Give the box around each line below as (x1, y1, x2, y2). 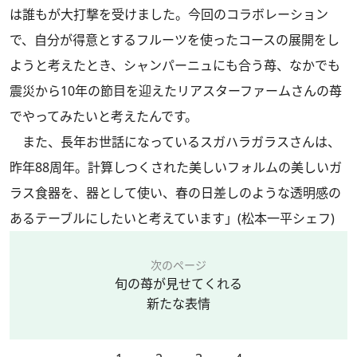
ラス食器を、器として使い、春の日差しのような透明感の (10, 184, 341, 202)
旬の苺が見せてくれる (115, 275, 242, 292)
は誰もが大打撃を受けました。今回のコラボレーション (10, 6, 328, 23)
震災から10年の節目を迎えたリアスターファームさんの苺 (10, 82, 342, 100)
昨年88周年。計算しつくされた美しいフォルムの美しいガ (10, 159, 342, 176)
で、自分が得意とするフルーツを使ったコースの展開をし (10, 31, 339, 49)
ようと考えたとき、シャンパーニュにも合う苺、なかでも (10, 57, 340, 74)
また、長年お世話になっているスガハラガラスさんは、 (10, 133, 340, 151)
